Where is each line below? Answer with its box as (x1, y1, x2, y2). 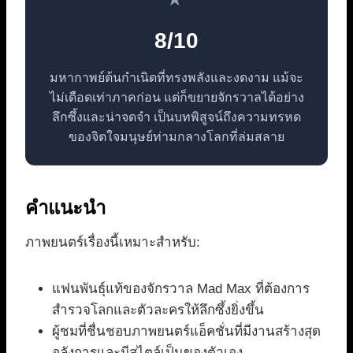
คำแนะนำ (25, 196, 106, 218)
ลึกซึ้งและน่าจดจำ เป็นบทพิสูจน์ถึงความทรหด (52, 110, 301, 124)
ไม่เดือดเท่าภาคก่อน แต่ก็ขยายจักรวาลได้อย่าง (49, 90, 304, 104)
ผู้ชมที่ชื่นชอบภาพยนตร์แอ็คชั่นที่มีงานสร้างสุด (52, 323, 321, 339)
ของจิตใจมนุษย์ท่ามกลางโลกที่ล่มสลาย (69, 129, 284, 143)
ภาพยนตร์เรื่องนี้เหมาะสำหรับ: (25, 234, 200, 250)
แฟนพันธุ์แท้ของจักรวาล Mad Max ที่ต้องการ (52, 281, 310, 296)
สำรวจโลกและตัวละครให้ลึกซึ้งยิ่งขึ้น (52, 302, 264, 318)
